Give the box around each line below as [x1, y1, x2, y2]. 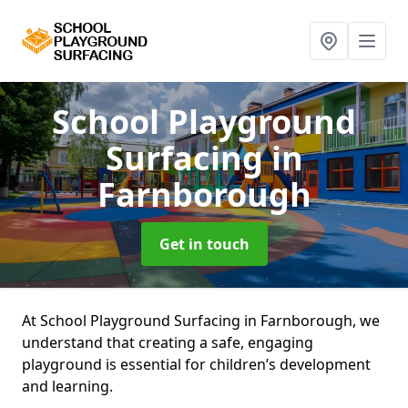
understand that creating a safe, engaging [22, 332, 313, 352]
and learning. [22, 376, 113, 396]
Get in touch [158, 234, 250, 254]
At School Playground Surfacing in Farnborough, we [22, 311, 380, 331]
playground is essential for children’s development [22, 354, 371, 374]
